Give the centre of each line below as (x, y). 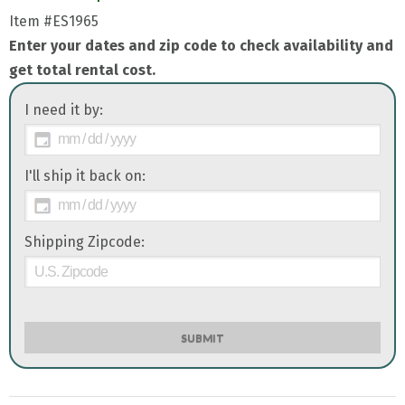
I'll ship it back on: (85, 175)
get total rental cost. (82, 70)
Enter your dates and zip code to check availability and (201, 45)
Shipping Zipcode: (85, 241)
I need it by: (64, 109)
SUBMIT (202, 338)
